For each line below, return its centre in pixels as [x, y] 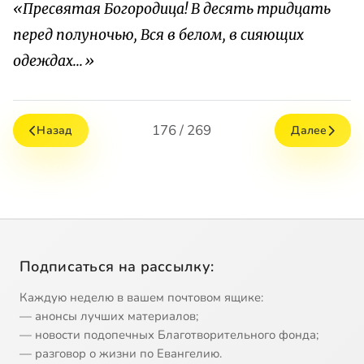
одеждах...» [54, 61]
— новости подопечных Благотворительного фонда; [169, 335]
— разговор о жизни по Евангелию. [121, 354]
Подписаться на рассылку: [117, 267]
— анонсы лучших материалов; [109, 316]
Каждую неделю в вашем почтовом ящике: [141, 298]
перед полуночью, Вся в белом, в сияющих [158, 35]
